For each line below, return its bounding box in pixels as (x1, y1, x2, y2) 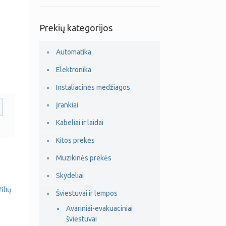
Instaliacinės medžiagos (55, 83, 130, 91)
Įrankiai (55, 101, 78, 109)
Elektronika (55, 66, 91, 74)
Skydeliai (55, 172, 84, 180)
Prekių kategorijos (39, 23, 112, 33)
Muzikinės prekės (55, 154, 111, 162)
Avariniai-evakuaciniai (66, 204, 133, 212)
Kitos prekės (55, 136, 95, 144)
